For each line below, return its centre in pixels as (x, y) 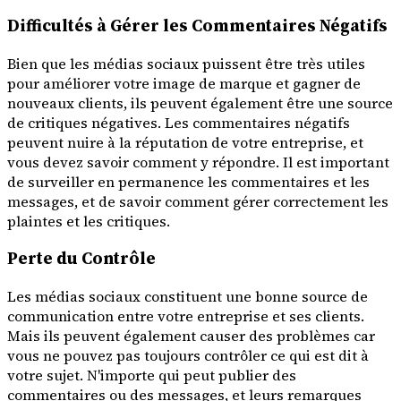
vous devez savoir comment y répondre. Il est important (198, 162)
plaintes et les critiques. (89, 221)
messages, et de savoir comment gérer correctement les (198, 201)
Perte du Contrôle (81, 259)
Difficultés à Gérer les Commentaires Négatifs (197, 25)
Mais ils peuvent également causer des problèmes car (191, 335)
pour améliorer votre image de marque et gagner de (184, 83)
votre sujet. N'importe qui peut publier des (152, 375)
